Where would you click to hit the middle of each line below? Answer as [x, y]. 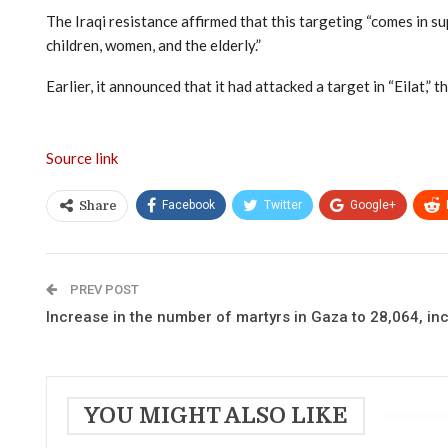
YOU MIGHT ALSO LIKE [216, 415]
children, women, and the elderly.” [153, 44]
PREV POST [103, 289]
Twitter [283, 204]
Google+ [373, 204]
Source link [82, 157]
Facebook [188, 204]
